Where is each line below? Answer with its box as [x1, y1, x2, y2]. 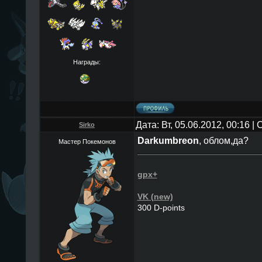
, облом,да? [198, 135, 249, 146]
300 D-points [137, 203, 185, 212]
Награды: [73, 58, 101, 65]
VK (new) [137, 192, 173, 201]
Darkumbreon [137, 135, 199, 146]
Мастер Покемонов [58, 138, 116, 145]
